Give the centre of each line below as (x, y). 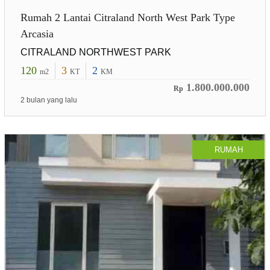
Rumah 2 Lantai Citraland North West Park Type (127, 17)
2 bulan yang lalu (49, 100)
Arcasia (37, 33)
